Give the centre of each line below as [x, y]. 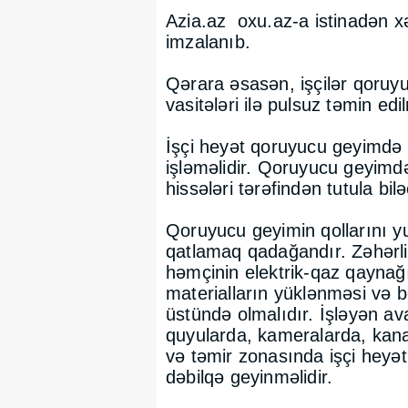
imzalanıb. [208, 42]
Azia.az [199, 21]
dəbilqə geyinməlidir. [250, 377]
